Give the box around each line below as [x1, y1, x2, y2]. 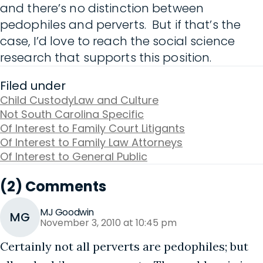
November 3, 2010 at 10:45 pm [40, 216, 177, 230]
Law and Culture [74, 93, 159, 107]
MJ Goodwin [40, 205, 94, 219]
